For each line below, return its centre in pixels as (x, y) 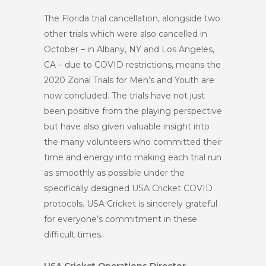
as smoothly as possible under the (114, 172)
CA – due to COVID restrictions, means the (132, 64)
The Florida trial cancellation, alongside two (132, 18)
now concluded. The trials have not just (124, 95)
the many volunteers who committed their (133, 142)
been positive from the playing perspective (133, 111)
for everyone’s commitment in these (121, 219)
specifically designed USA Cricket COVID (128, 188)
